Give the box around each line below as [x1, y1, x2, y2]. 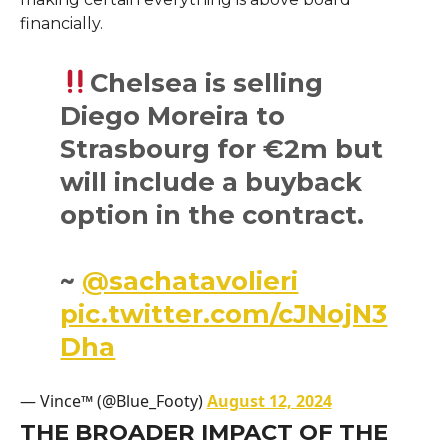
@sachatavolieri [82, 264, 299, 296]
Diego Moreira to [60, 99, 286, 131]
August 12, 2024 [206, 389, 332, 412]
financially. [19, 13, 103, 33]
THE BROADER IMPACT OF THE [19, 417, 388, 446]
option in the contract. [60, 198, 365, 230]
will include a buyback [60, 165, 363, 197]
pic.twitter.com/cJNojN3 [60, 297, 388, 329]
